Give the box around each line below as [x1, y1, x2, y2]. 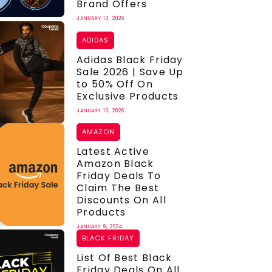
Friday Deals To [76, 169, 161, 183]
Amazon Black [76, 157, 154, 171]
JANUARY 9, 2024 [76, 223, 123, 231]
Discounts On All [76, 193, 166, 208]
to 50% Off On [76, 76, 153, 91]
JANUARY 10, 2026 [76, 107, 124, 114]
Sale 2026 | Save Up [76, 64, 184, 79]
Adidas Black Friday [76, 52, 183, 67]
